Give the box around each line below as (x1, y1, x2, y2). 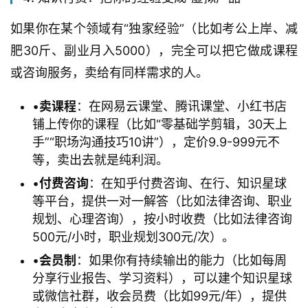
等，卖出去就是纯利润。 (32, 153, 168, 168)
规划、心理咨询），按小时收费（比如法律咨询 (32, 212, 292, 227)
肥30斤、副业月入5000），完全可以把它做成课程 (10, 43, 298, 58)
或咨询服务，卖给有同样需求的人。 (10, 65, 208, 80)
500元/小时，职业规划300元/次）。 (32, 230, 234, 245)
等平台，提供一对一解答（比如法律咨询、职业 (32, 194, 292, 209)
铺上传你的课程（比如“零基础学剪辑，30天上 (32, 117, 287, 132)
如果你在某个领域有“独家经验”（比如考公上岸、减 (10, 21, 298, 36)
